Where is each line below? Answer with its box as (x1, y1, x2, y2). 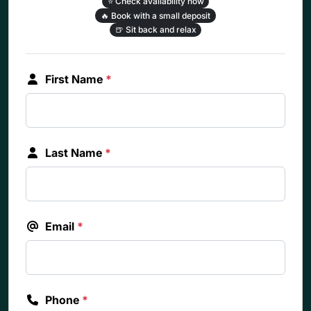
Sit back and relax (123, 24, 196, 35)
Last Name (45, 146, 105, 160)
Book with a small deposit (109, 10, 210, 21)
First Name (45, 72, 106, 87)
